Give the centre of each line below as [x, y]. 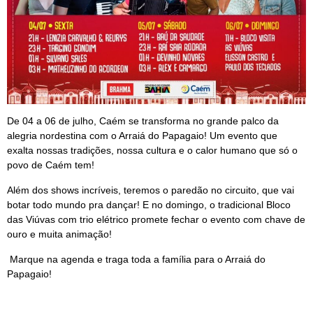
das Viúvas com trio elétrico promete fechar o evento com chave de [156, 219]
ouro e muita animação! [59, 234]
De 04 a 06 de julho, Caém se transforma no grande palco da [143, 121]
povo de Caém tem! [51, 165]
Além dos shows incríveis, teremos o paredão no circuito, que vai [151, 190]
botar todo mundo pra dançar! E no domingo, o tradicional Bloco [149, 204]
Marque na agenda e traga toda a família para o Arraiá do [136, 259]
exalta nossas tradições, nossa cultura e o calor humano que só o [152, 150]
